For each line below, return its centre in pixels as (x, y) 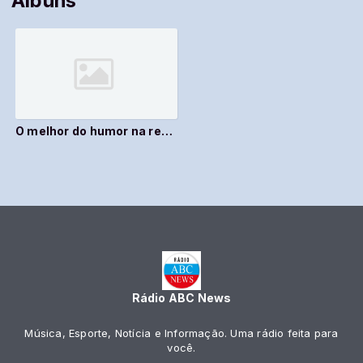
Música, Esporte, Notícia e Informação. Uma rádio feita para (181, 333)
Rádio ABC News (181, 297)
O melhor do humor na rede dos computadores (167, 131)
